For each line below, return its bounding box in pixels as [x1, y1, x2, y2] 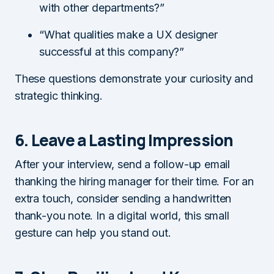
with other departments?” [39, 1, 165, 14]
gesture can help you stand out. [15, 226, 171, 239]
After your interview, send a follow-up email [15, 158, 231, 171]
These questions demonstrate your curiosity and [15, 72, 253, 85]
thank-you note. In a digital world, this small [15, 209, 229, 222]
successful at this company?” [39, 45, 184, 58]
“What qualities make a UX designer [39, 28, 218, 41]
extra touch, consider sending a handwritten [15, 192, 232, 205]
